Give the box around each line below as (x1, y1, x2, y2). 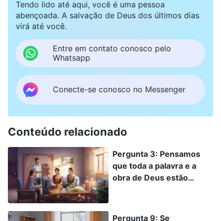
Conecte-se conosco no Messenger (53, 84, 185, 95)
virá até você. (16, 21, 67, 31)
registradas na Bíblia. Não (112, 184, 211, 194)
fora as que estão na (112, 208, 191, 218)
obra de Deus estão (112, 172, 188, 183)
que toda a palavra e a (112, 160, 196, 171)
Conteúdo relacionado (8, 125, 127, 138)
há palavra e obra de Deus (112, 196, 213, 206)
